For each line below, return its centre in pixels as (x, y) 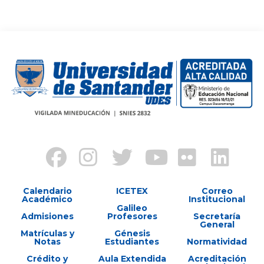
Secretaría (217, 216)
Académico (47, 199)
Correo (217, 191)
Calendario (47, 191)
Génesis (132, 233)
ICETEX (132, 191)
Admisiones (47, 216)
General (217, 224)
